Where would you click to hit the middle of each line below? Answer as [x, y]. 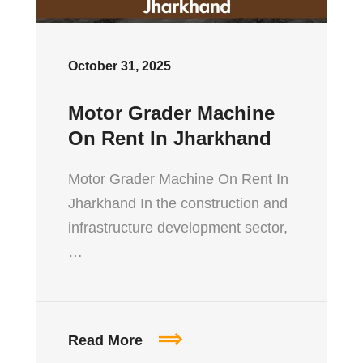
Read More [107, 340]
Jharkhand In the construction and [178, 203]
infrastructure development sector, [178, 227]
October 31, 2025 [120, 66]
